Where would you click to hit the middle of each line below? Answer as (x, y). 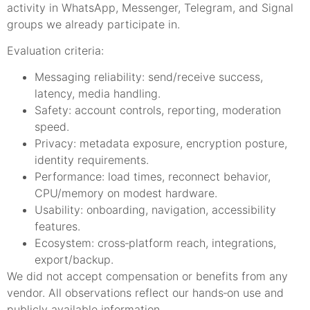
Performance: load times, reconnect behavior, (153, 177)
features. (57, 227)
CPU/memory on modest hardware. (126, 193)
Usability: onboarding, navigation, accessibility (155, 210)
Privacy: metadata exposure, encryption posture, (161, 144)
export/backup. (74, 260)
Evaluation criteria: (55, 50)
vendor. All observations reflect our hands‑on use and (145, 293)
